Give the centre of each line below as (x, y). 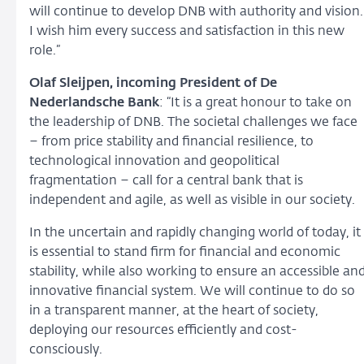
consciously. (66, 350)
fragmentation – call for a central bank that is (166, 181)
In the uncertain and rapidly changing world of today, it (195, 233)
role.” (46, 51)
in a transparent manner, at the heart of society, (174, 311)
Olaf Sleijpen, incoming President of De (153, 83)
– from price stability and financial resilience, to (171, 142)
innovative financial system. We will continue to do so (192, 291)
